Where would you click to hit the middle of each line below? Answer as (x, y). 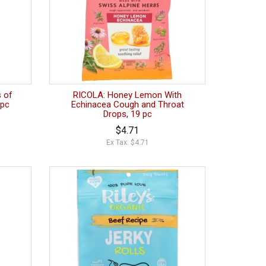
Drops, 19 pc (127, 114)
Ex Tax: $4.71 (127, 143)
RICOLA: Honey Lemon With (128, 95)
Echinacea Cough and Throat (127, 105)
